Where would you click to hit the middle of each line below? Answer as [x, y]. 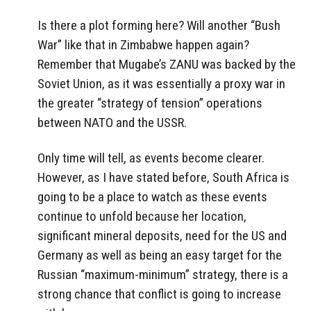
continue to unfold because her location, [142, 217]
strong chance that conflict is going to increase [159, 294]
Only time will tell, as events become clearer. [151, 158]
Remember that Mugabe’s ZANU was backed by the [167, 65]
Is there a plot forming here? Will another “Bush [159, 26]
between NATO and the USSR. [112, 123]
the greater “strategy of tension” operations [150, 103]
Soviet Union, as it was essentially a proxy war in [161, 84]
